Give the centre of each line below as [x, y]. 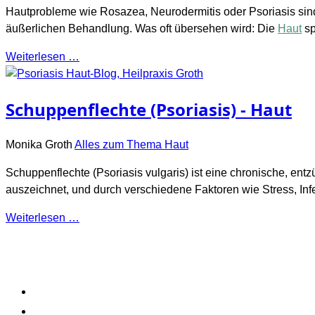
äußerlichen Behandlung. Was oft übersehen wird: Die [142, 28]
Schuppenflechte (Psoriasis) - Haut [149, 109]
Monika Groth [39, 144]
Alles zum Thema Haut [131, 144]
